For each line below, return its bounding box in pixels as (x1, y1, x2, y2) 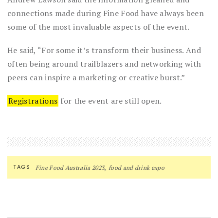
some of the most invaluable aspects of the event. (7, 21, 190, 32)
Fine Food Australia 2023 (35, 163, 105, 171)
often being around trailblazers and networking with (7, 58, 201, 69)
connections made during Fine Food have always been (7, 7, 204, 18)
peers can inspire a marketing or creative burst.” (7, 72, 185, 83)
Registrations (8, 95, 58, 106)
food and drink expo (108, 163, 165, 171)
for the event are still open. (58, 95, 162, 106)
